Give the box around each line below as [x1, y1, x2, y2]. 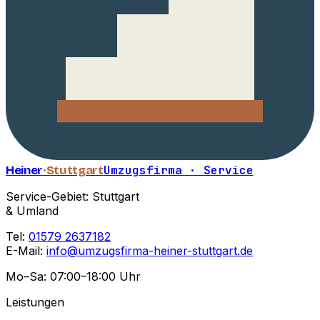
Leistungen [6, 295, 64, 310]
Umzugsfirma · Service [103, 163, 254, 179]
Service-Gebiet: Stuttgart [6, 189, 139, 204]
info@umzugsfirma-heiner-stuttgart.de [46, 244, 253, 259]
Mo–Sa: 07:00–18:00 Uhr [6, 269, 141, 284]
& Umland [6, 204, 59, 219]
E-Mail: [6, 244, 46, 259]
